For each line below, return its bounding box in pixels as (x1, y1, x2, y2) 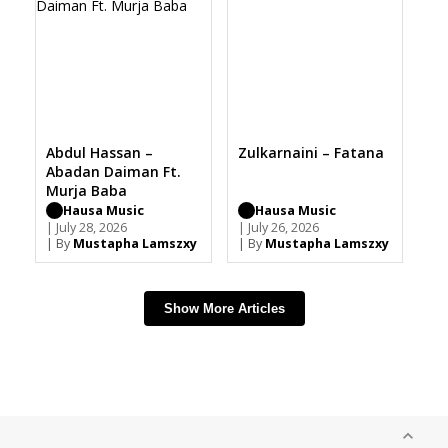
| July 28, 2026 (46, 219, 127, 237)
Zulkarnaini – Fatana (237, 143, 384, 163)
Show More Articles (163, 301, 285, 317)
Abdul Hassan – (46, 143, 153, 163)
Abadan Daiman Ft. (46, 162, 181, 182)
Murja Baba (46, 181, 127, 201)
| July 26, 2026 (237, 219, 319, 237)
